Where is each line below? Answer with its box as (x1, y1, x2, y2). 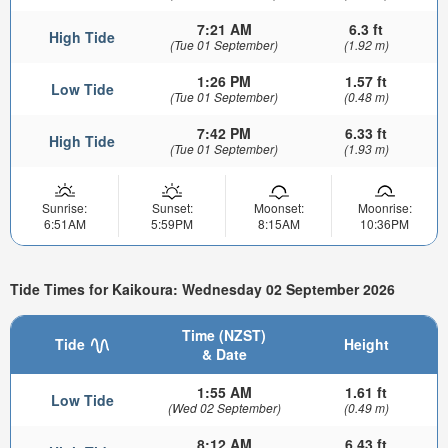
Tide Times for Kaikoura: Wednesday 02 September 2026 (10, 278, 395, 299)
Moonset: (253, 199, 304, 216)
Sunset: (151, 199, 193, 216)
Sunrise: (42, 199, 87, 216)
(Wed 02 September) (167, 399, 281, 417)
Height (343, 334, 389, 355)
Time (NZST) (182, 325, 266, 346)
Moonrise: (357, 199, 412, 216)
